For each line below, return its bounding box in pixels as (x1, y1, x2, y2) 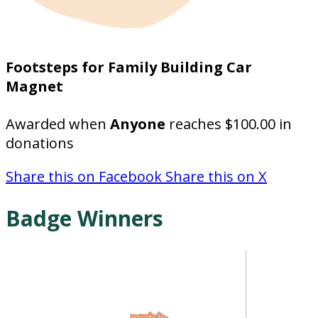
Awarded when (6, 114, 110, 134)
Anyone (110, 114, 165, 134)
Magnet (6, 76, 63, 96)
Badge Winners (6, 204, 163, 234)
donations (6, 133, 74, 153)
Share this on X (165, 167, 267, 187)
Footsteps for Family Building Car (6, 57, 252, 77)
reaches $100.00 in (165, 114, 292, 134)
